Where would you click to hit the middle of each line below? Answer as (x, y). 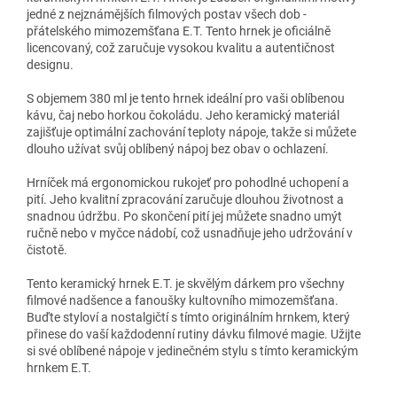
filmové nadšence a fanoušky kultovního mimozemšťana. (183, 300)
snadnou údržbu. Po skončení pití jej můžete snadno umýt (184, 216)
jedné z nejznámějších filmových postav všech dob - (167, 14)
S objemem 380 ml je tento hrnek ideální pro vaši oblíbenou (186, 98)
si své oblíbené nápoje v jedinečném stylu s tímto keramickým (192, 350)
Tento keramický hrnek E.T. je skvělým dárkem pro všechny (186, 283)
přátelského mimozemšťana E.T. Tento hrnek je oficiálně (179, 31)
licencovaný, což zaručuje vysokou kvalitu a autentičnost (181, 47)
